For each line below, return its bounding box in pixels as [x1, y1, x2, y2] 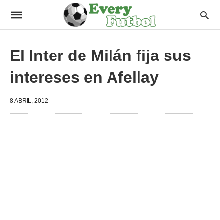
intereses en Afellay [10, 68, 159, 86]
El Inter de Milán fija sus [10, 47, 191, 64]
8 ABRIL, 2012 [10, 97, 48, 104]
